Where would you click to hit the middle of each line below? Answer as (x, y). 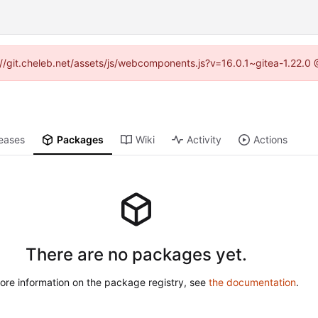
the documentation (252, 282)
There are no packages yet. (136, 254)
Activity (204, 140)
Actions (271, 140)
